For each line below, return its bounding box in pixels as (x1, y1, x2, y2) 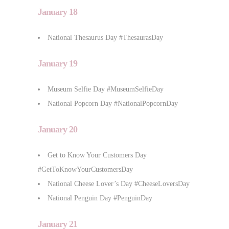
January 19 (38, 58, 77, 68)
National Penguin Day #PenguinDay (48, 194, 152, 202)
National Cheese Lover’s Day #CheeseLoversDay (48, 179, 190, 188)
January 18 (38, 6, 77, 17)
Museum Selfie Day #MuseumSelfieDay (48, 85, 164, 93)
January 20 (38, 124, 77, 134)
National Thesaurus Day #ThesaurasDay (48, 33, 163, 41)
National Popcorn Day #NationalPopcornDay (48, 99, 178, 107)
